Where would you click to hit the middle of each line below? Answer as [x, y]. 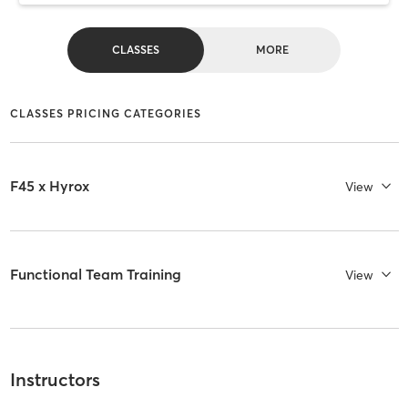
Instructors [55, 380]
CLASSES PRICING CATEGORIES [105, 113]
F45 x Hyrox [49, 186]
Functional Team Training [95, 275]
